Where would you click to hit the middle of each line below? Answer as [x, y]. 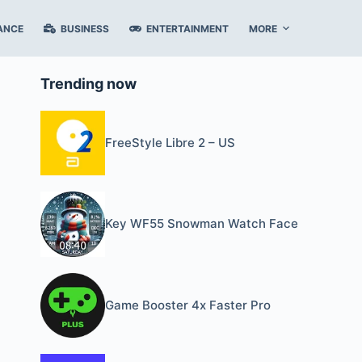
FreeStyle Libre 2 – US [170, 143]
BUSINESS [85, 28]
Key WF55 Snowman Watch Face [202, 224]
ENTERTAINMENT [188, 28]
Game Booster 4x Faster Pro [188, 305]
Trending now [88, 84]
